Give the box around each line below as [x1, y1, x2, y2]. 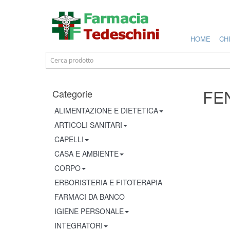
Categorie [52, 87, 92, 100]
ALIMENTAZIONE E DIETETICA [54, 105, 158, 116]
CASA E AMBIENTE [54, 148, 119, 159]
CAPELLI [54, 134, 84, 144]
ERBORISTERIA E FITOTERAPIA [54, 177, 162, 187]
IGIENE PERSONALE [54, 206, 124, 216]
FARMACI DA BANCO [54, 191, 125, 202]
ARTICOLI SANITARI [54, 120, 122, 130]
